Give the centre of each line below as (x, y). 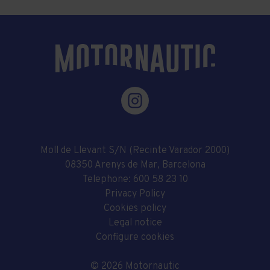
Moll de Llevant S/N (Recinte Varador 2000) (135, 151)
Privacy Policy (135, 194)
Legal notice (135, 223)
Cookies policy (135, 209)
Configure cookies (135, 238)
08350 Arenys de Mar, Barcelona (135, 165)
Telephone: (108, 180)
